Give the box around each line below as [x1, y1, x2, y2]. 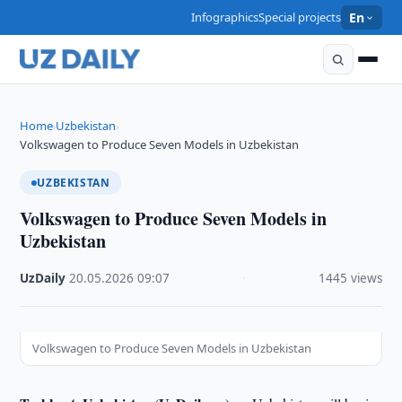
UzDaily [20, 270, 66, 286]
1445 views [318, 270, 382, 286]
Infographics [191, 9, 259, 25]
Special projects [258, 9, 342, 25]
